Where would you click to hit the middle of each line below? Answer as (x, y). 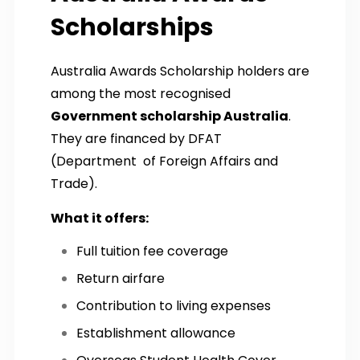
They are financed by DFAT (136, 138)
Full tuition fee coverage (152, 251)
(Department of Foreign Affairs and (164, 161)
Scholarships (135, 27)
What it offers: (100, 218)
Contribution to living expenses (174, 305)
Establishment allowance (156, 333)
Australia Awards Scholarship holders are (180, 71)
